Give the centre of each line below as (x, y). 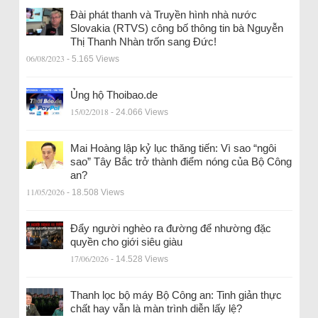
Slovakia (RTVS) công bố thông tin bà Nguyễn (176, 28)
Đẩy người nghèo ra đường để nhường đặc (170, 229)
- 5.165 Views (93, 59)
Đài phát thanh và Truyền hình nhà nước (163, 15)
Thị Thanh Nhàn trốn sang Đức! (143, 42)
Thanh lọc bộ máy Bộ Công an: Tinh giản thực (176, 295)
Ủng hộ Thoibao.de (114, 95)
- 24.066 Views (139, 113)
